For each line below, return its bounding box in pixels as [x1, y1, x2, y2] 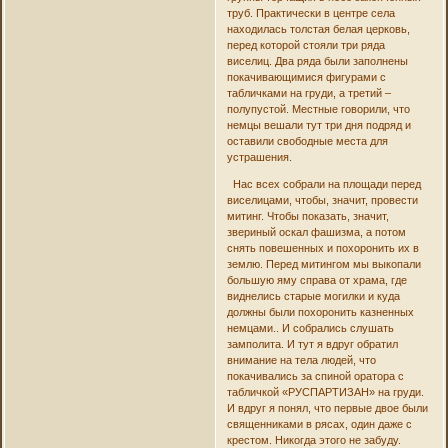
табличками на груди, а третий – [226, 86, 391, 99]
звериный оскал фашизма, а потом [226, 225, 406, 238]
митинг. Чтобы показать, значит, [226, 209, 389, 222]
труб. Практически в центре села [226, 6, 395, 19]
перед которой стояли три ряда [226, 38, 385, 51]
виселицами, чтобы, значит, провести [226, 193, 418, 206]
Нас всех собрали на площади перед [226, 177, 421, 190]
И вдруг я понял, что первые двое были [226, 401, 428, 414]
